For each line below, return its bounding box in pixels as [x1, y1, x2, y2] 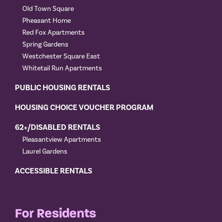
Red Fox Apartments [22, 28, 85, 38]
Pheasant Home [22, 16, 71, 26]
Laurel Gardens [22, 147, 67, 157]
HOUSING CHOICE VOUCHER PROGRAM [15, 103, 154, 113]
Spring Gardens [22, 40, 68, 50]
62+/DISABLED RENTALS [15, 122, 100, 133]
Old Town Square [22, 4, 74, 14]
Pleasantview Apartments [22, 135, 101, 145]
